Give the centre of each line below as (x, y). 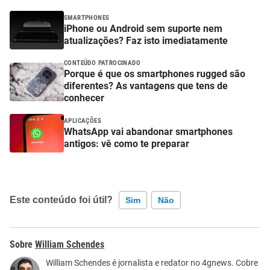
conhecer (84, 98)
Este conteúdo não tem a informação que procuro (118, 262)
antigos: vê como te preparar (127, 143)
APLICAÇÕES (83, 121)
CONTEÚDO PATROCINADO (102, 63)
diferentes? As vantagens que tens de (146, 86)
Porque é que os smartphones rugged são (155, 74)
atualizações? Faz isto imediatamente (146, 40)
